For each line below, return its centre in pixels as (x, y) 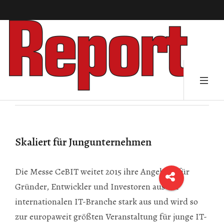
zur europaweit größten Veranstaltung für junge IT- (111, 216)
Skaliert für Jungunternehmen (83, 142)
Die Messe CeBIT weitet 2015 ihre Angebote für (102, 171)
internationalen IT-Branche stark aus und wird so (106, 201)
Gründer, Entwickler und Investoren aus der (97, 186)
